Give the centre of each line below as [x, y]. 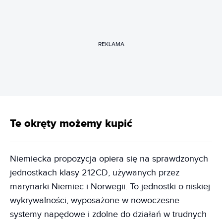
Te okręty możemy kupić [71, 124]
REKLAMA [111, 44]
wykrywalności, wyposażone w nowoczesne [95, 201]
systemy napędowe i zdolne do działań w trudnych [108, 215]
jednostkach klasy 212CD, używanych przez [95, 173]
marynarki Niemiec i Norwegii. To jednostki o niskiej [110, 187]
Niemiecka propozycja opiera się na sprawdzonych [109, 159]
